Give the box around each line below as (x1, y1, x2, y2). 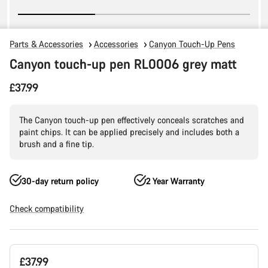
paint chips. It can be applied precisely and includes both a (19, 126, 239, 138)
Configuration (9, 255, 59, 267)
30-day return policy (22, 175, 99, 187)
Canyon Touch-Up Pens (149, 38, 235, 50)
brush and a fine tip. (19, 138, 94, 150)
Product (9, 243, 38, 255)
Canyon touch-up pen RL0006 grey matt (10, 55, 237, 72)
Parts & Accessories (10, 38, 83, 50)
